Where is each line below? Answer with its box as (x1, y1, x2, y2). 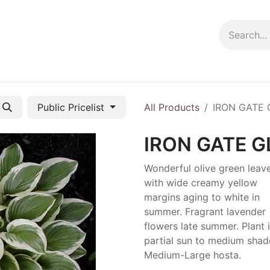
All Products (144, 101, 199, 113)
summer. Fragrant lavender (144, 206, 266, 218)
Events (40, 61, 71, 73)
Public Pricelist (37, 101, 108, 113)
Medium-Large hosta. (144, 249, 241, 261)
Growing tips (81, 61, 139, 73)
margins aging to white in (144, 191, 260, 203)
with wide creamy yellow (144, 177, 257, 189)
